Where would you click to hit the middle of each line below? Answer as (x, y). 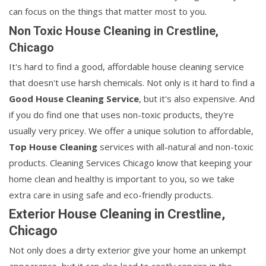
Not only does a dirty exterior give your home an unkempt (128, 250)
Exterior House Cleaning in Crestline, (117, 214)
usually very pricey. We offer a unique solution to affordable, (131, 131)
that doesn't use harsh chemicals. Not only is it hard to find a (132, 83)
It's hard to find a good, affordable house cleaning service (126, 67)
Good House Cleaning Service (74, 99)
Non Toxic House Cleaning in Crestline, (114, 31)
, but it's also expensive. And (197, 99)
